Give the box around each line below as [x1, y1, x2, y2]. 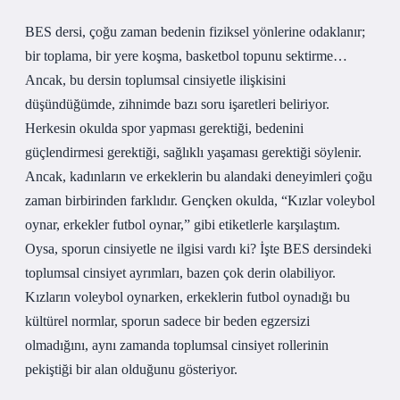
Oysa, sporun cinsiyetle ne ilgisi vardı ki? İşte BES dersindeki [25, 241, 371, 256]
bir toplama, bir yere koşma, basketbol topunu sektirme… [25, 48, 347, 63]
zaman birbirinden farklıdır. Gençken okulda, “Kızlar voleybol [25, 193, 375, 208]
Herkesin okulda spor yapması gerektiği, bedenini [25, 121, 304, 136]
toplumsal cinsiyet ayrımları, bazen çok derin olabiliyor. [25, 265, 336, 280]
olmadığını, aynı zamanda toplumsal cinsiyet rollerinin [25, 337, 329, 353]
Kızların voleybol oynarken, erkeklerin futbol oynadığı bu [25, 289, 350, 304]
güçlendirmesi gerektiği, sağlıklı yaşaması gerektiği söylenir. [25, 145, 362, 160]
